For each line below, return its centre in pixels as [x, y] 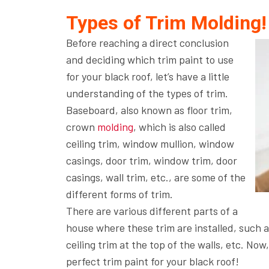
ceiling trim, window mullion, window [150, 144]
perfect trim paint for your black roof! [152, 261]
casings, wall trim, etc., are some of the [156, 177]
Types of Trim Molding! [166, 23]
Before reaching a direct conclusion [147, 43]
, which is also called [179, 127]
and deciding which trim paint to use [150, 59]
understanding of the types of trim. [147, 93]
